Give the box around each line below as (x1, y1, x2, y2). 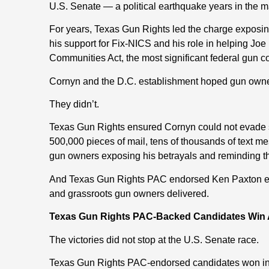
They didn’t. (49, 98, 99, 109)
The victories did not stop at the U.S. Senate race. (49, 234, 259, 245)
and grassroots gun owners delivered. (49, 188, 209, 199)
